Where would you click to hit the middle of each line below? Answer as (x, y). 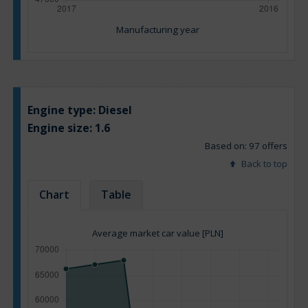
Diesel (115, 110)
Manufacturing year (157, 30)
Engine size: (61, 128)
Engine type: (63, 110)
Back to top (263, 164)
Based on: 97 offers (246, 146)
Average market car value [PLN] (157, 233)
